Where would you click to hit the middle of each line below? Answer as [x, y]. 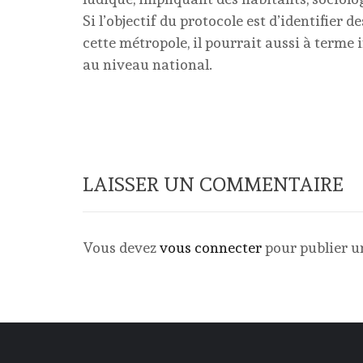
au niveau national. [147, 64]
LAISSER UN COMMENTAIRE [213, 184]
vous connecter [211, 248]
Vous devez [121, 248]
